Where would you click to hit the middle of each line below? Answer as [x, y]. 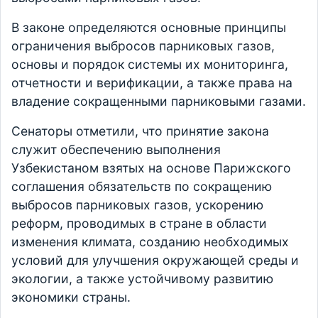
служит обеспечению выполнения [116, 150]
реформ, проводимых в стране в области [139, 224]
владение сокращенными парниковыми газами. [159, 102]
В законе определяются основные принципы [149, 28]
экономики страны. [71, 297]
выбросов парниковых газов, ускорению [137, 205]
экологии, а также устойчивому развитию [142, 279]
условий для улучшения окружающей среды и [155, 261]
